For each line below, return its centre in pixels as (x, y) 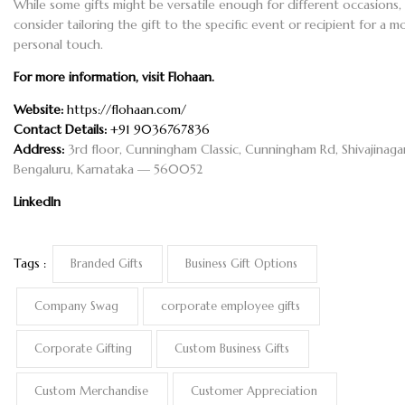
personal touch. (58, 45)
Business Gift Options (242, 263)
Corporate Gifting (84, 348)
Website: (38, 110)
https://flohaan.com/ (127, 110)
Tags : (30, 263)
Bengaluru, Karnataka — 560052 (108, 170)
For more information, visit (91, 77)
